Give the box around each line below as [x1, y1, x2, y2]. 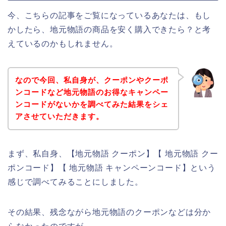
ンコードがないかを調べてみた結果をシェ [15, 100, 168, 109]
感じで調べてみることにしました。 [8, 178, 143, 187]
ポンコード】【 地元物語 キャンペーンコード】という [8, 163, 216, 173]
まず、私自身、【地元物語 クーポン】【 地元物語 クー [8, 149, 218, 158]
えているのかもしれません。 [8, 39, 118, 48]
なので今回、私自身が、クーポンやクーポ [15, 76, 168, 85]
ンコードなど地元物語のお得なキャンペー [15, 88, 168, 97]
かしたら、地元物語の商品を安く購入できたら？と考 [8, 25, 211, 34]
